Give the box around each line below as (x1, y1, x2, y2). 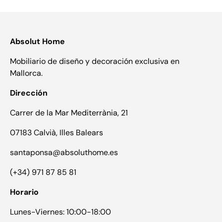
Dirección (10, 88, 48, 99)
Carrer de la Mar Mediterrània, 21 (10, 108, 128, 118)
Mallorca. (10, 68, 43, 79)
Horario (10, 187, 39, 198)
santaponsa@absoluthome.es (10, 147, 118, 158)
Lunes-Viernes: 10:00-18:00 (10, 207, 111, 218)
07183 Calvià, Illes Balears (10, 127, 103, 138)
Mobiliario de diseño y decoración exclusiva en (10, 56, 179, 67)
